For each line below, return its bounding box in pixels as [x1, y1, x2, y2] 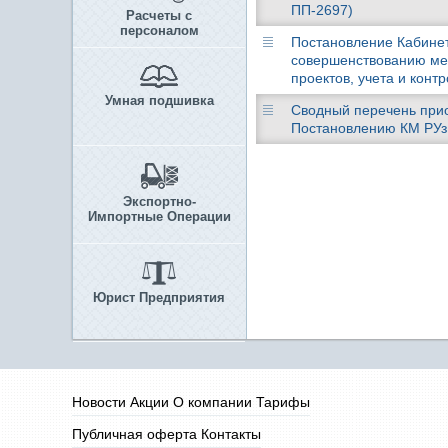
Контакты [201, 426, 261, 442]
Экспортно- [122, 194, 196, 209]
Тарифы [256, 394, 310, 410]
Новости [72, 394, 126, 410]
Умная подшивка [104, 93, 214, 108]
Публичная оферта [72, 426, 197, 442]
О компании [173, 394, 252, 410]
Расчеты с [126, 8, 192, 23]
